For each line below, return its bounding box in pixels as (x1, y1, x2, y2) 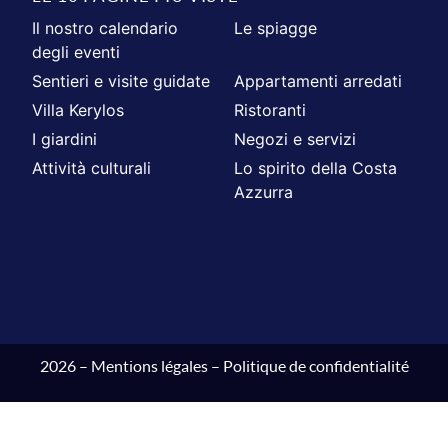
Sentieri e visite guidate (32, 70, 211, 91)
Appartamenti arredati (234, 70, 402, 91)
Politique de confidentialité (222, 355, 409, 375)
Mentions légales (90, 355, 208, 375)
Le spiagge (234, 17, 317, 38)
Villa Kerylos (32, 99, 125, 120)
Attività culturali (32, 157, 152, 178)
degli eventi (32, 41, 121, 62)
